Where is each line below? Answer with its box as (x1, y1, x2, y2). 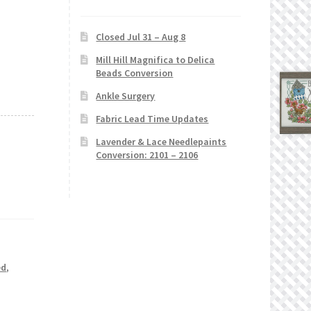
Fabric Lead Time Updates (96, 112, 209, 126)
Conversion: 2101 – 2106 (96, 149, 199, 162)
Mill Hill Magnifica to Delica (96, 53, 215, 67)
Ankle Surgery (96, 90, 155, 103)
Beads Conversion (96, 67, 174, 80)
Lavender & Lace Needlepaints (96, 135, 227, 149)
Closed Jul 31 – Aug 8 (96, 31, 186, 44)
